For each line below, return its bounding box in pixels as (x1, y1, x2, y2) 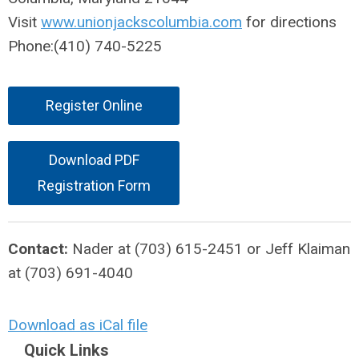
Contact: (8, 240, 72, 259)
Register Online (45, 97, 143, 115)
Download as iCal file (8, 316, 147, 335)
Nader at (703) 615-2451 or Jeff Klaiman (72, 240, 350, 259)
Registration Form (37, 177, 151, 195)
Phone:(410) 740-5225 (8, 37, 162, 56)
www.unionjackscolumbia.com (41, 13, 242, 32)
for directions (242, 13, 337, 32)
